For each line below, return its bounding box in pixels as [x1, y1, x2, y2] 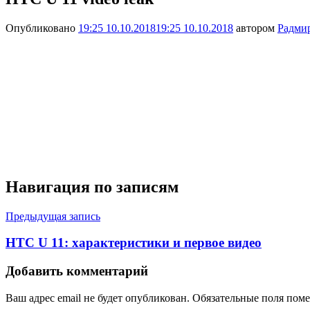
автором [233, 21, 277, 34]
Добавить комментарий [6, 264, 148, 279]
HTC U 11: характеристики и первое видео [6, 235, 262, 250]
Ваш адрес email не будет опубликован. [6, 291, 190, 304]
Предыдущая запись [6, 210, 100, 222]
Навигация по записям [6, 177, 179, 196]
